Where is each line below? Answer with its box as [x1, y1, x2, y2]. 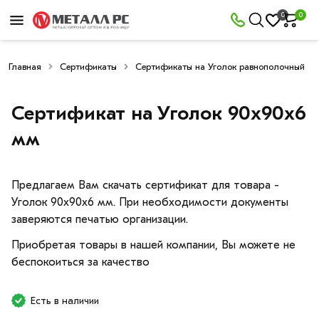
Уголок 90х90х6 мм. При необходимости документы [11, 195, 288, 209]
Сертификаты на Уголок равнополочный [135, 61, 305, 72]
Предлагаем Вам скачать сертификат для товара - [11, 178, 279, 192]
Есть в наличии [31, 294, 99, 307]
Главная [9, 61, 41, 72]
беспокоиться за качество [11, 255, 150, 268]
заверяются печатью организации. [11, 212, 188, 226]
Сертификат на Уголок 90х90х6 [11, 101, 306, 125]
